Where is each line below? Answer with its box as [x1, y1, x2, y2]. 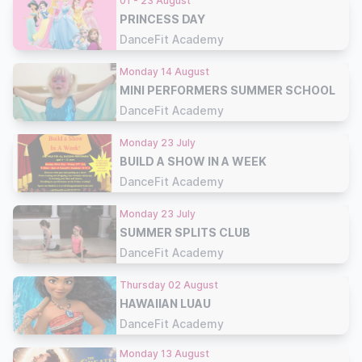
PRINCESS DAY [120, 11, 205, 26]
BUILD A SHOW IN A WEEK [120, 154, 267, 168]
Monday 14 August [120, 65, 209, 78]
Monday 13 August [120, 347, 209, 360]
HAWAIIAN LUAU [120, 296, 211, 310]
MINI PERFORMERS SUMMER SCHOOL [120, 82, 335, 97]
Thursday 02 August [120, 278, 218, 291]
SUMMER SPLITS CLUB [120, 225, 250, 239]
